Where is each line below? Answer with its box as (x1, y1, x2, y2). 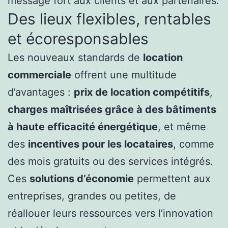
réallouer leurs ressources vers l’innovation (8, 207, 213, 220)
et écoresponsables (8, 30, 149, 48)
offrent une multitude (71, 69, 177, 81)
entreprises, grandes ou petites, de (8, 190, 176, 203)
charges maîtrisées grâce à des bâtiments (8, 103, 216, 116)
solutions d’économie (30, 173, 134, 185)
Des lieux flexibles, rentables (8, 10, 211, 28)
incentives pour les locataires (28, 138, 173, 151)
